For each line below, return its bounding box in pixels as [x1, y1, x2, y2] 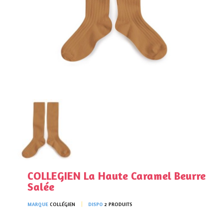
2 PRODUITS [105, 201, 132, 207]
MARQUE [27, 201, 48, 207]
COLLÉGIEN [50, 201, 75, 207]
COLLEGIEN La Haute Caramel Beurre [27, 169, 206, 182]
